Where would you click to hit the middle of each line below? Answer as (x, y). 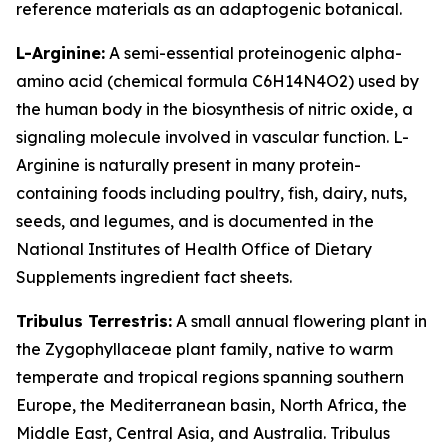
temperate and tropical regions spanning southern (210, 377)
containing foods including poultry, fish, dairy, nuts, (211, 193)
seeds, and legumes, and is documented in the (195, 221)
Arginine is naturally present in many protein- (188, 165)
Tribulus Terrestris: (94, 321)
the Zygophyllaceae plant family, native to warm (204, 349)
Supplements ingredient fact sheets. (154, 277)
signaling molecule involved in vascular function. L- (212, 137)
